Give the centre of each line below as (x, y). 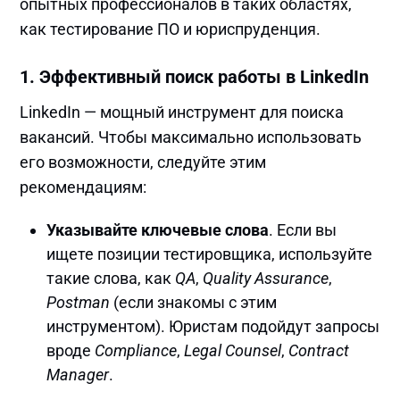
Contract (319, 350)
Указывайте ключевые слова (158, 229)
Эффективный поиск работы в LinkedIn (204, 76)
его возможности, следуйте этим (143, 162)
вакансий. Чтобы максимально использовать (191, 137)
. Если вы (303, 229)
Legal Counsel (233, 350)
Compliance (136, 350)
